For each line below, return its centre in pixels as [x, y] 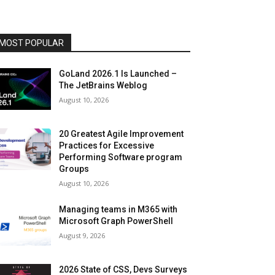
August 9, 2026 [82, 236]
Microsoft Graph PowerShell [116, 221]
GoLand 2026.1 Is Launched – [118, 74]
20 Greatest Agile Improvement [122, 134]
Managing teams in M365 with [118, 210]
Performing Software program [121, 157]
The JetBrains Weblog [103, 86]
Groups [74, 169]
